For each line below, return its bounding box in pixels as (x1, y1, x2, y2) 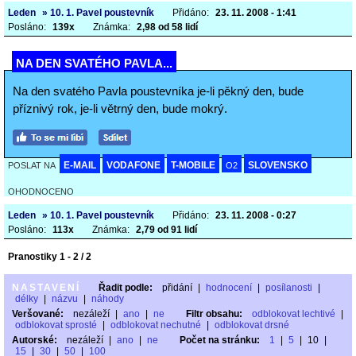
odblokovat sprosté (15, 319, 97, 331)
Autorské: (12, 335, 57, 346)
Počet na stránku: (180, 335, 260, 346)
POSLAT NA (8, 161, 57, 170)
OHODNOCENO (8, 187, 74, 196)
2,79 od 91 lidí (136, 224, 197, 235)
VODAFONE (106, 160, 161, 171)
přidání (162, 282, 192, 293)
